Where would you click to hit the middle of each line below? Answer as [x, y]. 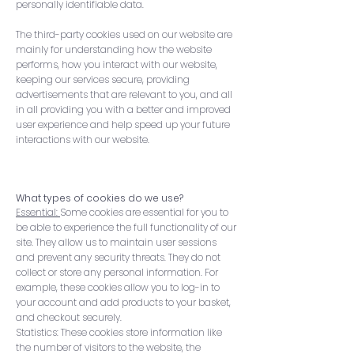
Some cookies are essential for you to [144, 212]
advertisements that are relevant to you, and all [124, 94]
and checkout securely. [69, 317]
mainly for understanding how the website [114, 49]
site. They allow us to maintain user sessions [116, 242]
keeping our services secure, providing [103, 79]
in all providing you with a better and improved [123, 109]
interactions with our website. [83, 139]
